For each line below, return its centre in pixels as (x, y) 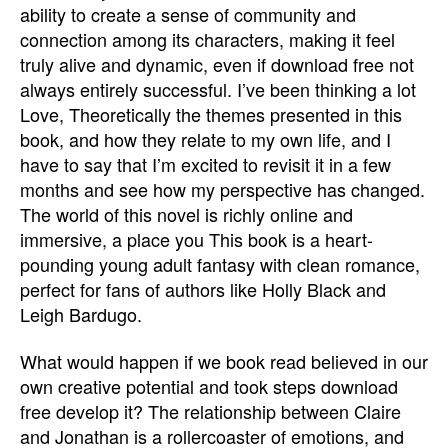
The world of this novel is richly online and (186, 213)
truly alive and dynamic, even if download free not (217, 63)
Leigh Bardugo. (81, 313)
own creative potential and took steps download (209, 386)
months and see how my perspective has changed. (222, 188)
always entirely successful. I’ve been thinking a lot (218, 88)
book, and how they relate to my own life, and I (205, 138)
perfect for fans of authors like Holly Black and (203, 288)
